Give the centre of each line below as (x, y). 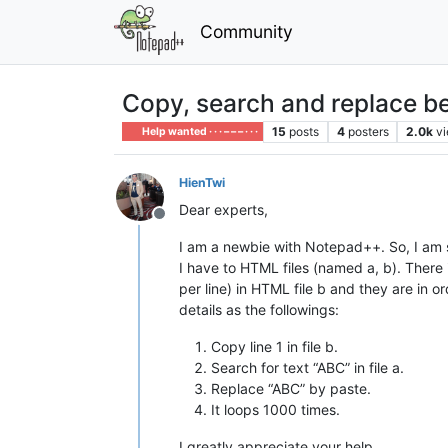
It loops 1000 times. (275, 409)
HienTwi (202, 182)
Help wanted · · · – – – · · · (199, 131)
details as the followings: (259, 309)
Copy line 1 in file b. (274, 346)
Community (246, 31)
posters (368, 131)
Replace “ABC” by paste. (291, 388)
